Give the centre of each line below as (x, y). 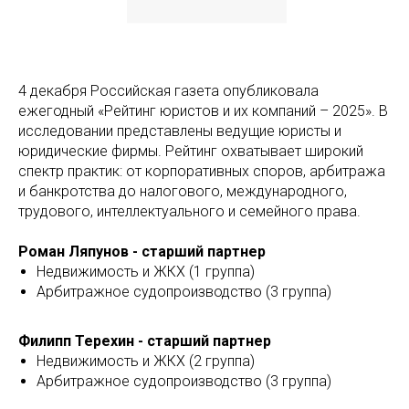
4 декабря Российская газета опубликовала (168, 91)
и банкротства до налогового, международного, (183, 192)
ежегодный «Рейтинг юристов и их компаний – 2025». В (203, 111)
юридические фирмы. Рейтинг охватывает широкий (191, 152)
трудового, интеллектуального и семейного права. (189, 212)
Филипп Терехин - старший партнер (145, 341)
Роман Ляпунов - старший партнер (142, 252)
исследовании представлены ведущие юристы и (180, 131)
